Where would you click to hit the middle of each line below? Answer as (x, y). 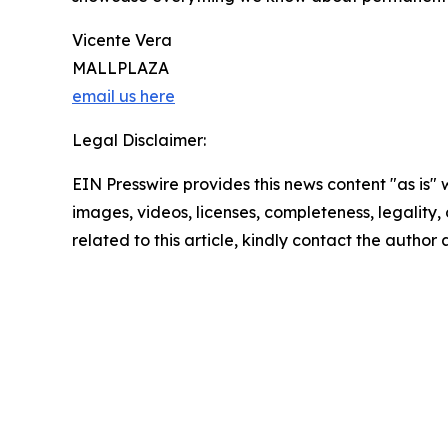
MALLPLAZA (120, 68)
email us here (123, 96)
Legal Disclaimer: (139, 140)
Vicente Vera (122, 40)
